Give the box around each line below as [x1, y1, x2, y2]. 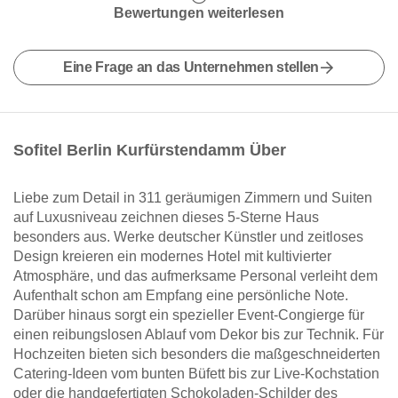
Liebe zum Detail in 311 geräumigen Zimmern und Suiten [13, 190, 372, 205]
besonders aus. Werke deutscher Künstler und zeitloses [13, 229, 363, 244]
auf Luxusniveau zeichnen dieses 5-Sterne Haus [13, 210, 319, 225]
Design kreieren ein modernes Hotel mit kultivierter [13, 249, 331, 264]
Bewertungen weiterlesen [114, 5, 284, 20]
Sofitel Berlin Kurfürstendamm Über [13, 141, 286, 159]
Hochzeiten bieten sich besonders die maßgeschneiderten [13, 346, 380, 362]
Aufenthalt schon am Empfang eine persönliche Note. [13, 288, 348, 303]
